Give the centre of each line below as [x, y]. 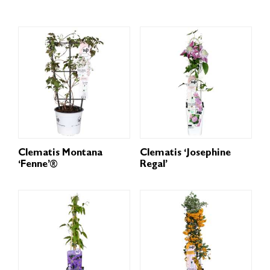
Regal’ [153, 165]
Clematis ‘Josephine [185, 154]
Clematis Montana [60, 154]
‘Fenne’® [38, 165]
